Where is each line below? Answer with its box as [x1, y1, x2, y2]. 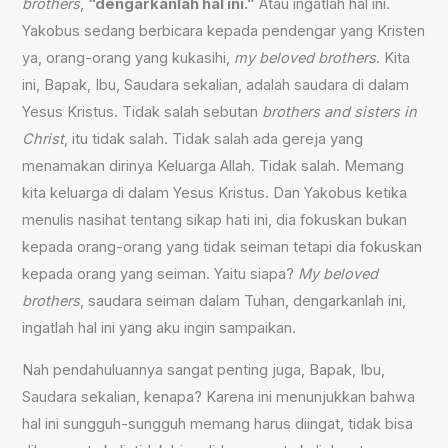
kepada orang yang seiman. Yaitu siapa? [22, 265, 299, 284]
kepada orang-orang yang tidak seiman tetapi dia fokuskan [22, 238, 423, 257]
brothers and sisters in [262, 103, 418, 122]
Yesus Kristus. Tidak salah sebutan [22, 103, 263, 122]
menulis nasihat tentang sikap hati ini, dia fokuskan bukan [22, 211, 408, 230]
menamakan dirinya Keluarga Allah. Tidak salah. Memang [22, 157, 405, 176]
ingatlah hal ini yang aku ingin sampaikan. [22, 319, 297, 338]
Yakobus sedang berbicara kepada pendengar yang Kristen [22, 22, 426, 41]
